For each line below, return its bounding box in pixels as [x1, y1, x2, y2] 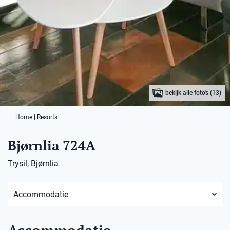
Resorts [37, 113, 57, 121]
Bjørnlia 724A [8, 137, 95, 154]
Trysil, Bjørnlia [8, 159, 59, 168]
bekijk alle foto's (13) [165, 89, 222, 97]
